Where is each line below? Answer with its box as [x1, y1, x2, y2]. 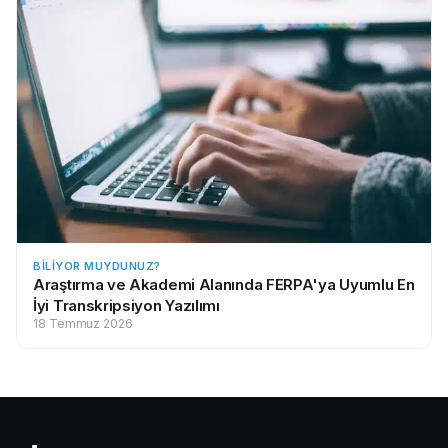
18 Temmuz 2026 [33, 316, 133, 332]
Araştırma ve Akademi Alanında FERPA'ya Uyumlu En [33, 275, 415, 295]
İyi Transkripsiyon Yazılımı [33, 296, 220, 316]
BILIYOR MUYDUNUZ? [33, 259, 161, 274]
